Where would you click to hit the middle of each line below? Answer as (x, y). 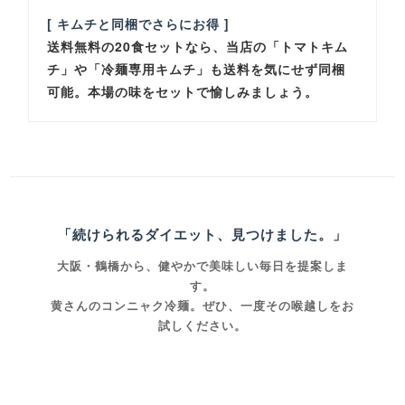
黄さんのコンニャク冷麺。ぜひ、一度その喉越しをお (202, 306)
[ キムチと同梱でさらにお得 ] (139, 24)
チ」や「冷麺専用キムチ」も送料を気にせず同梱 (197, 69)
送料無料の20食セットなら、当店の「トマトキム (198, 47)
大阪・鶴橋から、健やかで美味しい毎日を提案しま (202, 266)
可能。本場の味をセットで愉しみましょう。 (183, 92)
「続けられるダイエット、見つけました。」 (202, 235)
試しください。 (202, 326)
